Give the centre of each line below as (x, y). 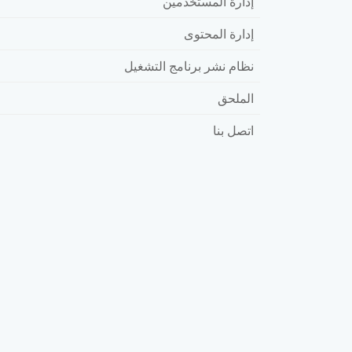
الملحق (236, 98)
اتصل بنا (233, 130)
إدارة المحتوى (219, 33)
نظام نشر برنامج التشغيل (189, 66)
